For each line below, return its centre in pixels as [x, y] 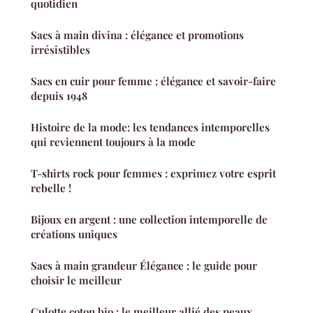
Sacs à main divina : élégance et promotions [137, 35]
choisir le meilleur [76, 281]
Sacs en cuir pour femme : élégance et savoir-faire [153, 81]
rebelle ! [51, 188]
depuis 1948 [59, 96]
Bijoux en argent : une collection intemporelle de [149, 220]
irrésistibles [60, 50]
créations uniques [74, 234]
